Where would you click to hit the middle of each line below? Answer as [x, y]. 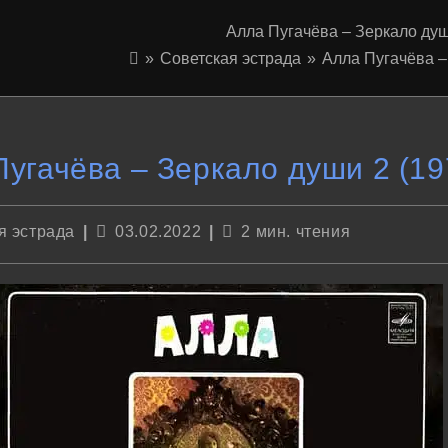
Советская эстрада [230, 58]
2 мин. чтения [296, 231]
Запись [119, 229]
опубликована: [146, 248]
